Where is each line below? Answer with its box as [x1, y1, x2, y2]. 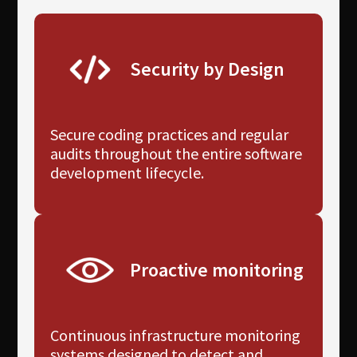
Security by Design [129, 57, 284, 82]
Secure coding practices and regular [49, 124, 288, 145]
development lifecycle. [49, 163, 204, 183]
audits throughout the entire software [49, 143, 302, 164]
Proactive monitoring [129, 257, 304, 283]
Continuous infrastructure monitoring [49, 325, 300, 346]
